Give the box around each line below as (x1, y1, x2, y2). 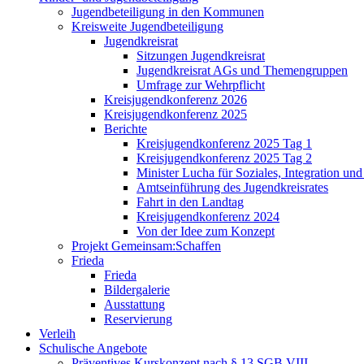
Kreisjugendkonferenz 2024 (136, 209, 279, 223)
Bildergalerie (104, 282, 170, 297)
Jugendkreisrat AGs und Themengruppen (136, 63, 348, 77)
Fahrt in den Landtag (136, 194, 244, 209)
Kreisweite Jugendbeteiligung (71, 19, 223, 33)
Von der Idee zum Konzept (136, 223, 275, 238)
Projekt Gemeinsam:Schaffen (71, 238, 221, 253)
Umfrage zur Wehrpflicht (136, 77, 265, 92)
